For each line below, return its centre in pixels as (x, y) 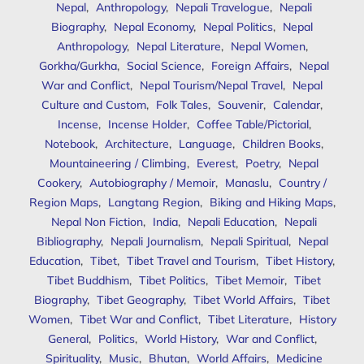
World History (180, 339)
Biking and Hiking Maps (271, 203)
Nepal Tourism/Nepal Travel (211, 86)
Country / (303, 183)
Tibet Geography (140, 300)
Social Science (164, 66)
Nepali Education (231, 222)
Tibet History (299, 261)
